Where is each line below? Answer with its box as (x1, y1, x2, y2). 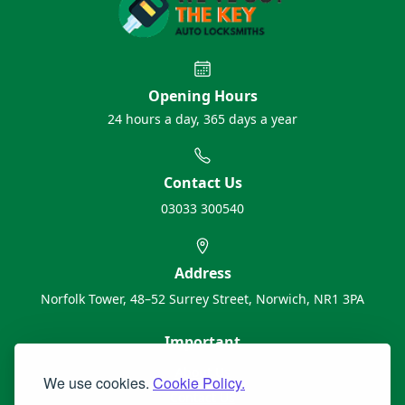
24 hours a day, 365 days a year (108, 110, 297, 128)
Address (174, 263, 231, 284)
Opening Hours (147, 86, 258, 107)
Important (165, 332, 240, 353)
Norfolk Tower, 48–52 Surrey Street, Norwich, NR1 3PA (41, 290, 364, 308)
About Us (174, 363, 231, 381)
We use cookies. (43, 372, 153, 393)
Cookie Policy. (153, 372, 245, 393)
